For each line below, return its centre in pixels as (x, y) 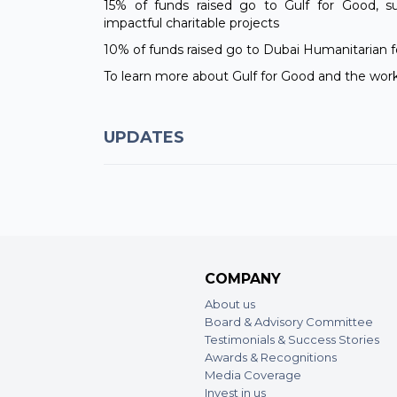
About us (230, 304)
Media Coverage (253, 375)
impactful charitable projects (191, 23)
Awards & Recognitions (271, 358)
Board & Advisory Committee (289, 322)
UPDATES (144, 138)
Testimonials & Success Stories (292, 340)
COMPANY (243, 279)
